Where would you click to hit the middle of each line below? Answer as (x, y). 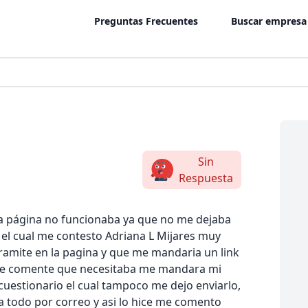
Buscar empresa (269, 21)
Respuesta (206, 178)
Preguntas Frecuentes (146, 21)
